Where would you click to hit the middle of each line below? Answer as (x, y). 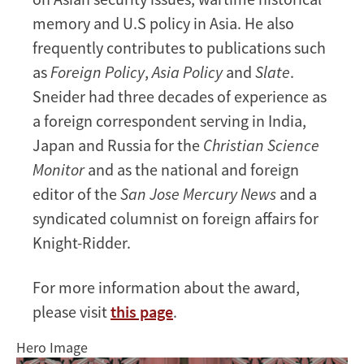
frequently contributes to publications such (179, 47)
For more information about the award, (166, 287)
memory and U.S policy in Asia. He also (163, 23)
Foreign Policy (97, 71)
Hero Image (52, 347)
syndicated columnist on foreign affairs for (175, 218)
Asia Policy (187, 71)
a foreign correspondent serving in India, (169, 120)
